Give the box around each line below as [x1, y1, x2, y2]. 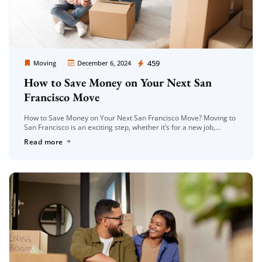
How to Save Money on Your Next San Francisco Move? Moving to [24, 113, 236, 123]
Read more [24, 136, 63, 146]
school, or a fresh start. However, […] [24, 132, 143, 142]
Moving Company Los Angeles [23, 58, 140, 70]
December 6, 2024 [77, 58, 131, 68]
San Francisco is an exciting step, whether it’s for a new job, [24, 122, 215, 132]
